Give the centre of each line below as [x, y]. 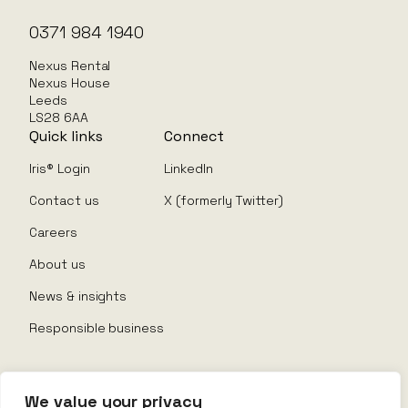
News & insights [78, 296]
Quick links [66, 136]
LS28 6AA [59, 117]
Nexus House [70, 82]
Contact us [64, 200]
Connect [194, 136]
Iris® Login [60, 168]
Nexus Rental [70, 65]
